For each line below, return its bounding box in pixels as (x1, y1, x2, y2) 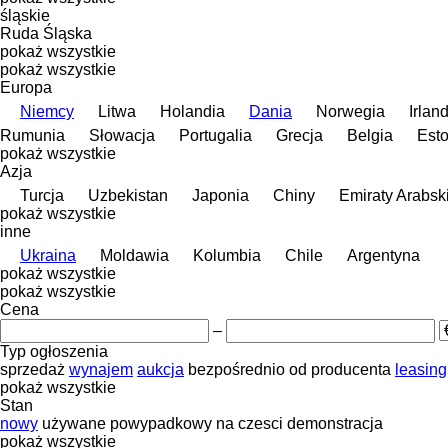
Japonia (192, 186, 249, 204)
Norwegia (316, 102, 385, 120)
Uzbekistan (88, 186, 168, 204)
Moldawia (100, 246, 169, 264)
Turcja (20, 186, 64, 204)
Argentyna (347, 246, 420, 264)
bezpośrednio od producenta (188, 360, 391, 378)
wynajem (69, 360, 133, 378)
